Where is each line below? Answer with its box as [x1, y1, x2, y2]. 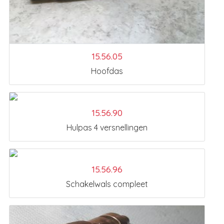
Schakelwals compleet [65, 179, 148, 189]
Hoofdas [90, 66, 123, 76]
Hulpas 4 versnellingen [66, 122, 147, 133]
